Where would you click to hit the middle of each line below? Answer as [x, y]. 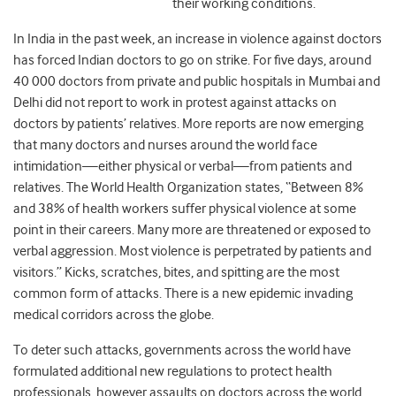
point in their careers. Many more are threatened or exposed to [192, 230]
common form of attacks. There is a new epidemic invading [183, 294]
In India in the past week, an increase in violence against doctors [198, 39]
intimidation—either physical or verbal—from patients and [183, 167]
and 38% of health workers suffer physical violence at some [185, 209]
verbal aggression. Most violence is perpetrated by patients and [192, 251]
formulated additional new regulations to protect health [173, 372]
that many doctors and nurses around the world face [165, 145]
